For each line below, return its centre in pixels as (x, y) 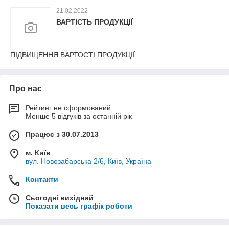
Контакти (42, 179)
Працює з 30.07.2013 (62, 134)
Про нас (26, 89)
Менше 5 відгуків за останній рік (79, 116)
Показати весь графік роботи (79, 206)
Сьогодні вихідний (60, 198)
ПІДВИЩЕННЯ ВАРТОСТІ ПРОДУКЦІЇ (73, 55)
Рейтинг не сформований (68, 108)
